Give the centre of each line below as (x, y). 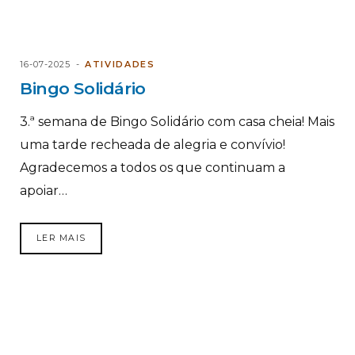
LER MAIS (61, 238)
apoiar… (44, 190)
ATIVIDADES (120, 64)
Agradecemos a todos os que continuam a (153, 167)
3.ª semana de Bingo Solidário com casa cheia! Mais (177, 121)
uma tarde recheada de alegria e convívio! (153, 144)
